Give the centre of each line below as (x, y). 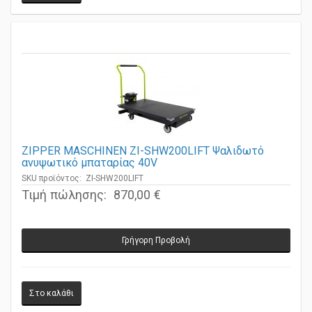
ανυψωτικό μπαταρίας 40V (89, 171)
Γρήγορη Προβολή (156, 248)
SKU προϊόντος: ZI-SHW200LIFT (83, 186)
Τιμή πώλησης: (66, 203)
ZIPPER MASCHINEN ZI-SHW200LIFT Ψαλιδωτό (143, 159)
